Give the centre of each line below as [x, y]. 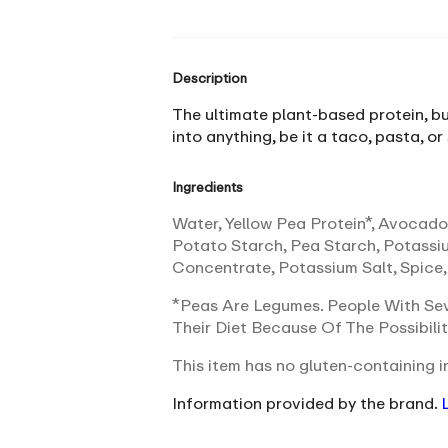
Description [209, 77]
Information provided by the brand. [304, 402]
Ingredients [207, 186]
